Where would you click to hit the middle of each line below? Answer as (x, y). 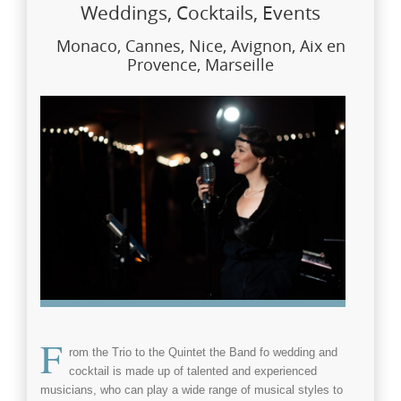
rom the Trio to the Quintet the (149, 352)
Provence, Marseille (200, 64)
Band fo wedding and (283, 352)
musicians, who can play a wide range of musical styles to (192, 389)
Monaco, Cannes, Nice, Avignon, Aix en (200, 45)
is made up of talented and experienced (213, 371)
